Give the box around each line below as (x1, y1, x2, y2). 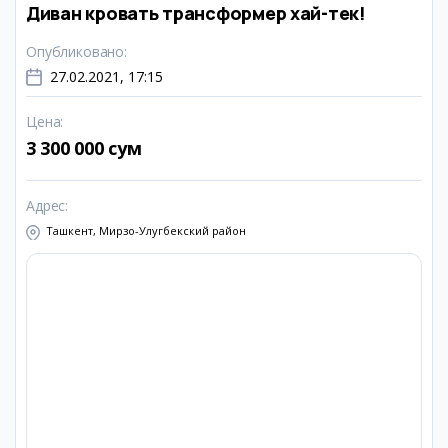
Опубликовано (26, 42, 125, 61)
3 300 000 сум (26, 136, 142, 160)
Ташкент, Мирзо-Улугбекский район (46, 223, 246, 238)
